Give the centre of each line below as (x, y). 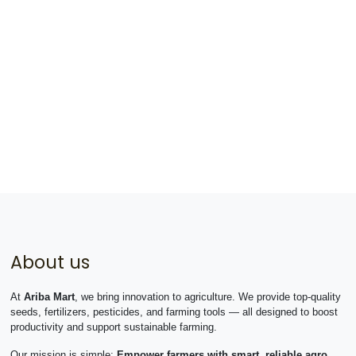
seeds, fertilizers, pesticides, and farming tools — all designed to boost (174, 312)
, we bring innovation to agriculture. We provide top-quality (207, 297)
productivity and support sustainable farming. (113, 327)
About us (50, 263)
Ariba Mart (49, 297)
